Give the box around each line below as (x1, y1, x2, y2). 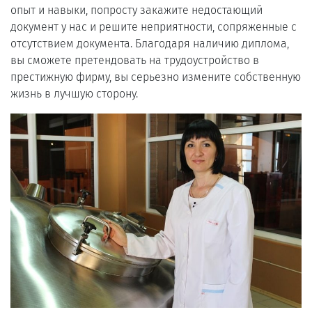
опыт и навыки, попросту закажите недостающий (10, 3, 263, 17)
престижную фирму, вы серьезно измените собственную (10, 70, 301, 84)
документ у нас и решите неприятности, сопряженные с (10, 19, 297, 33)
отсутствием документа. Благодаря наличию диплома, (10, 36, 289, 50)
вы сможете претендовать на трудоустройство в (10, 53, 259, 67)
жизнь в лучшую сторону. (10, 86, 138, 100)
